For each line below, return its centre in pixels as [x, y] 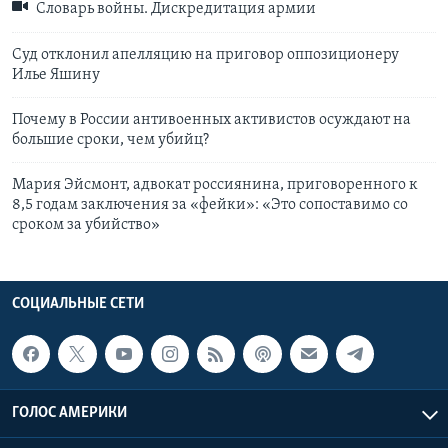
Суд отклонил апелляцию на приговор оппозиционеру [205, 54]
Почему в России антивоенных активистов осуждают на [211, 119]
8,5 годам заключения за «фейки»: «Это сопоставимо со [210, 204]
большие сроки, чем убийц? [110, 139]
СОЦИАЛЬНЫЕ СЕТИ [78, 303]
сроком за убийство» [86, 224]
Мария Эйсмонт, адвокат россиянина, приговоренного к [215, 184]
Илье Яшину [56, 74]
